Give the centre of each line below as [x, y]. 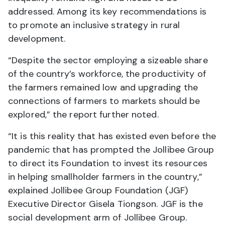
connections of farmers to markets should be [104, 101]
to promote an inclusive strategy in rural [94, 25]
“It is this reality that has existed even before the [112, 136]
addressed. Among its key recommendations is [107, 12]
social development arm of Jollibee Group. [98, 218]
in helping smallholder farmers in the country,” [105, 177]
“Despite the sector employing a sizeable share [108, 61]
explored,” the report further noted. [83, 115]
